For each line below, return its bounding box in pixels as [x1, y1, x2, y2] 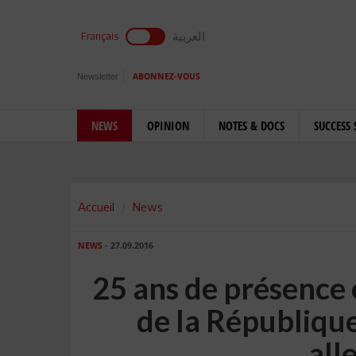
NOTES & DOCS [219, 118, 284, 133]
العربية [172, 29, 205, 43]
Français [81, 30, 118, 42]
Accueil [78, 199, 114, 214]
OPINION [147, 118, 189, 133]
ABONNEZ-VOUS [133, 72, 200, 82]
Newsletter [77, 72, 118, 81]
